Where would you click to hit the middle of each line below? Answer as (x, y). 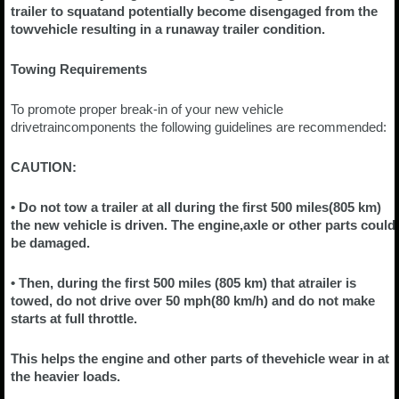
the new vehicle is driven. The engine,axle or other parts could (203, 225)
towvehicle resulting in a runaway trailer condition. (168, 29)
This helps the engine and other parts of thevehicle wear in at (200, 359)
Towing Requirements (79, 69)
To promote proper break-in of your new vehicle (147, 110)
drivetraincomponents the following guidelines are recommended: (199, 127)
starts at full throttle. (74, 319)
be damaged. (50, 243)
